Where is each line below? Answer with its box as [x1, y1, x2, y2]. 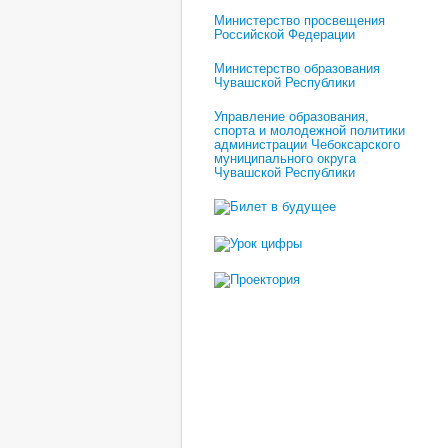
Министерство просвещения [214, 9, 385, 29]
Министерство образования [214, 57, 380, 77]
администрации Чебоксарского [214, 133, 400, 153]
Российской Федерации [214, 23, 355, 43]
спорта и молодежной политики [214, 119, 405, 139]
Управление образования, [214, 105, 369, 125]
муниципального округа [214, 147, 356, 167]
